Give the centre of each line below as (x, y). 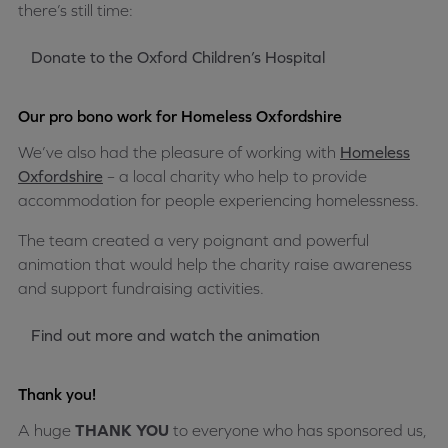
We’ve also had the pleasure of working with (179, 152)
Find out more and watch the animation (175, 335)
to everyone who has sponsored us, (298, 430)
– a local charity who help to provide (235, 176)
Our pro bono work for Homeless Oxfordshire (180, 116)
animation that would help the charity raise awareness (215, 264)
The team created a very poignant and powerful (193, 240)
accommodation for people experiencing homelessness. (218, 200)
